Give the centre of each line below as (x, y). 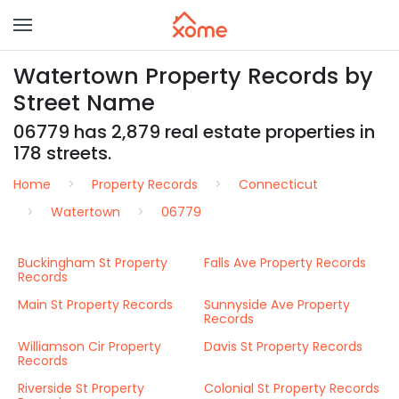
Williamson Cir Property (90, 346)
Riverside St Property (81, 388)
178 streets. (62, 153)
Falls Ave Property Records (285, 263)
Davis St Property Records (283, 346)
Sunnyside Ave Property (277, 305)
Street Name (84, 103)
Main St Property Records (95, 305)
